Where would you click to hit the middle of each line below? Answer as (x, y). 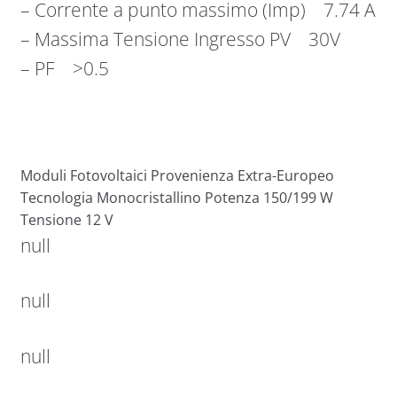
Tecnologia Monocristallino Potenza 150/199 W (176, 197)
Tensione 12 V (66, 219)
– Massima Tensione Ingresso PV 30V (180, 39)
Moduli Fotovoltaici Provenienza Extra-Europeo (177, 175)
